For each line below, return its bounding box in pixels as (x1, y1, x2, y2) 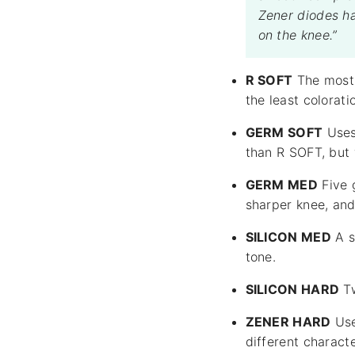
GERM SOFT (245, 124, 323, 141)
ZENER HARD (245, 314, 331, 330)
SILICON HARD (245, 281, 340, 298)
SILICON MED (245, 229, 331, 246)
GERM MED (245, 177, 318, 193)
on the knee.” (258, 27, 338, 44)
